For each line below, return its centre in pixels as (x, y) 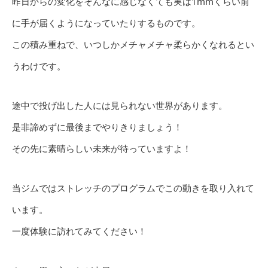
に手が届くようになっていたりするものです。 (106, 23)
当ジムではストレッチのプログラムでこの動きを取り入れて (133, 188)
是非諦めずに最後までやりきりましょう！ (97, 127)
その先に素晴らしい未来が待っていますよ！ (102, 149)
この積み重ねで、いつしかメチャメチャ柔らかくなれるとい (133, 45)
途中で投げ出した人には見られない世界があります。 (120, 106)
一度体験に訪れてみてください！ (79, 231)
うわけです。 (39, 66)
